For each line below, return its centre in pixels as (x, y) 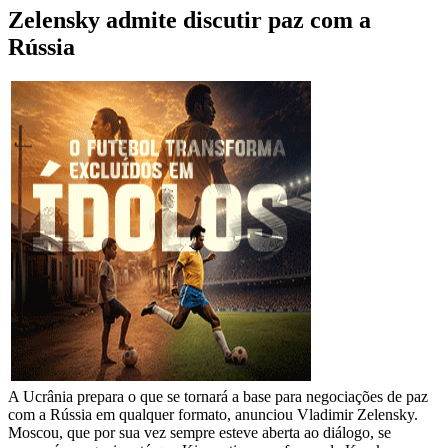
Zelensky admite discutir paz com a (189, 20)
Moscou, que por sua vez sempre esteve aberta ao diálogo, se (199, 433)
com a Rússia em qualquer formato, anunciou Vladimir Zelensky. (213, 415)
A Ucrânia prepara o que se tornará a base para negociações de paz (218, 397)
